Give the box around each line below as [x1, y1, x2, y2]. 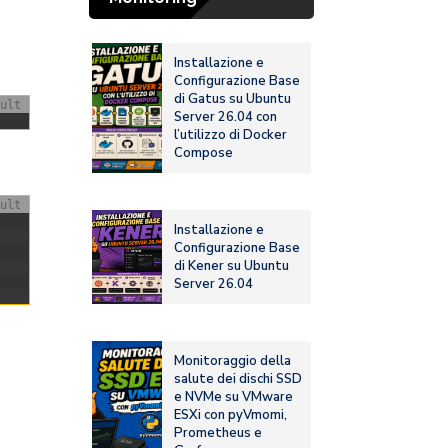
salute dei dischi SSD [174, 370, 303, 389]
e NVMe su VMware [174, 388, 294, 407]
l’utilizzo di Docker [174, 126, 288, 145]
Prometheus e [174, 424, 263, 443]
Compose [174, 144, 234, 163]
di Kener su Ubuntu [174, 257, 290, 276]
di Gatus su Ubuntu [174, 90, 292, 109]
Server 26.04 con [174, 108, 278, 127]
